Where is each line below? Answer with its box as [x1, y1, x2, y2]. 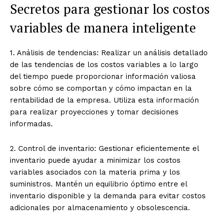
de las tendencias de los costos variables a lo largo [10, 60, 198, 70]
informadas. [10, 119, 53, 129]
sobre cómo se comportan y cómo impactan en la [10, 84, 192, 93]
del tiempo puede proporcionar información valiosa [10, 72, 196, 81]
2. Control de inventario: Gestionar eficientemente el [10, 144, 199, 153]
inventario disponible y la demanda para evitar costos [10, 191, 206, 201]
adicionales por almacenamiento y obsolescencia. [10, 203, 190, 213]
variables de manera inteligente [10, 19, 196, 37]
